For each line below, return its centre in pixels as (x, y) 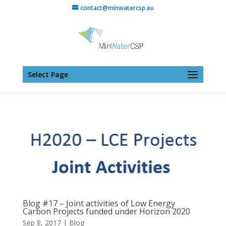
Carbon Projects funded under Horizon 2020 (106, 211)
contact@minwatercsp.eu (117, 8)
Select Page (48, 74)
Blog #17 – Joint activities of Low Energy (99, 203)
